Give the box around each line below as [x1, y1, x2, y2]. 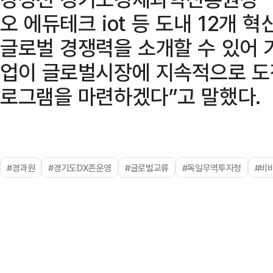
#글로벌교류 [125, 161, 169, 174]
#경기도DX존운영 [48, 161, 112, 174]
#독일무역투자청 [182, 161, 241, 174]
